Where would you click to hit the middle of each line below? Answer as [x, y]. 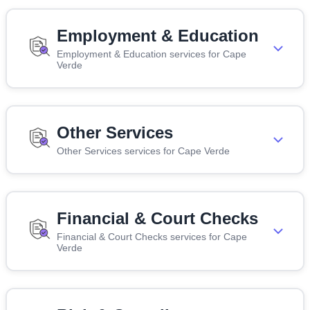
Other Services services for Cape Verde [143, 151]
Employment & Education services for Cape [152, 54]
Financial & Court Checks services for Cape [152, 236]
